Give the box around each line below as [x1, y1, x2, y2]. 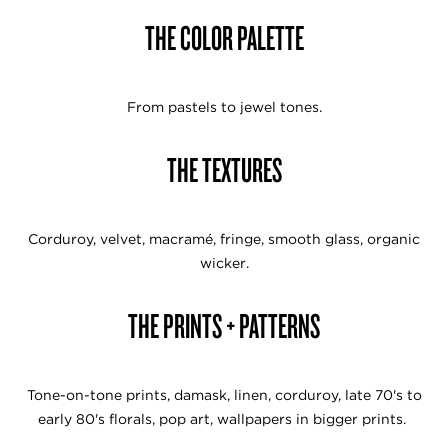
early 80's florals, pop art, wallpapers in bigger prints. [38, 411, 410, 428]
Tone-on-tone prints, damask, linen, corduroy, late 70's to [26, 387, 422, 404]
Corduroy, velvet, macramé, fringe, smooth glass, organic [28, 231, 420, 248]
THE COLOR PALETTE [144, 15, 304, 60]
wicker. [199, 255, 249, 272]
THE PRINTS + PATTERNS [128, 303, 320, 348]
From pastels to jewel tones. [126, 99, 322, 116]
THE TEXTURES [166, 147, 282, 192]
